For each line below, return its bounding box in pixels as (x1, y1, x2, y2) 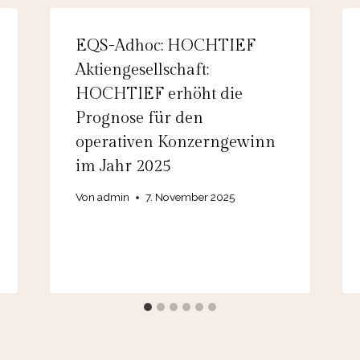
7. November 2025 (145, 190, 235, 204)
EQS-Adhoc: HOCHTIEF (75, 35, 256, 55)
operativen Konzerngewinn (75, 132, 276, 152)
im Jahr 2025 (75, 156, 171, 176)
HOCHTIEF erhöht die (75, 84, 243, 104)
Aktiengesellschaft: (75, 59, 209, 80)
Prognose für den (75, 108, 203, 128)
